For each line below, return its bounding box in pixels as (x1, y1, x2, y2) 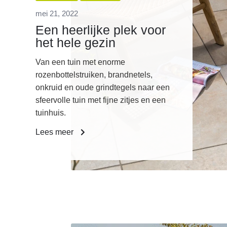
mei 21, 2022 (35, 9, 78, 18)
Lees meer (35, 128, 75, 137)
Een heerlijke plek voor (35, 23, 166, 37)
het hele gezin (35, 35, 116, 50)
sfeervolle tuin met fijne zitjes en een (35, 96, 166, 105)
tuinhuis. (35, 108, 66, 118)
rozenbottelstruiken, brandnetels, (35, 70, 153, 80)
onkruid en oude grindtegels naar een (35, 83, 170, 92)
